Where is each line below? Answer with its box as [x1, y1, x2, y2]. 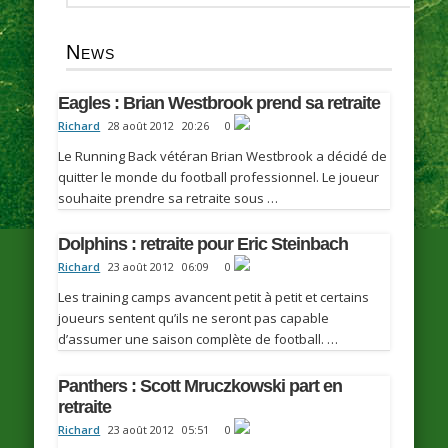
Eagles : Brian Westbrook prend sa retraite [58, 93, 381, 114]
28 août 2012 [108, 118, 175, 134]
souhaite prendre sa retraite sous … [58, 189, 279, 208]
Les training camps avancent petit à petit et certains [58, 288, 370, 307]
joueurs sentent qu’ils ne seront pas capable [58, 309, 330, 328]
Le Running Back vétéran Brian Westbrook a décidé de [58, 147, 388, 166]
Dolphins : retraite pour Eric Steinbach [58, 234, 349, 255]
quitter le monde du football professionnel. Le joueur [58, 168, 380, 187]
